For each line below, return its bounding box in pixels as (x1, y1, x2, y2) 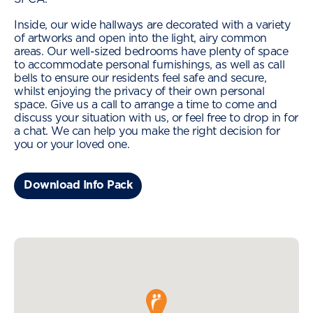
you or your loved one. (14, 138, 130, 150)
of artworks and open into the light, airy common (14, 32, 267, 44)
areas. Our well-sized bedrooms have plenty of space (14, 45, 289, 57)
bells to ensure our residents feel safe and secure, (14, 72, 267, 84)
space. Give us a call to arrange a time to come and (14, 99, 277, 110)
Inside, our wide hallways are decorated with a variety (14, 19, 291, 31)
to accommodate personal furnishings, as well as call (14, 59, 285, 71)
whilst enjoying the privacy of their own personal (14, 85, 265, 97)
